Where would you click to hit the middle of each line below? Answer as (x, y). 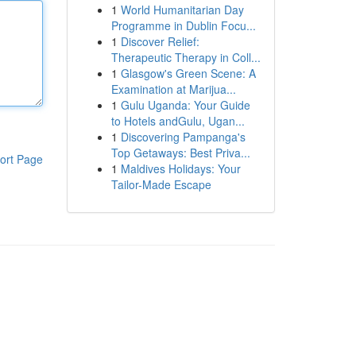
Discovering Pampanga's (183, 137)
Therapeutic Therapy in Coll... (186, 57)
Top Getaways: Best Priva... (180, 153)
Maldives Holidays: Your (180, 168)
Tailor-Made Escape (161, 184)
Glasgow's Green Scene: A (188, 73)
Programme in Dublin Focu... (183, 25)
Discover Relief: (160, 41)
